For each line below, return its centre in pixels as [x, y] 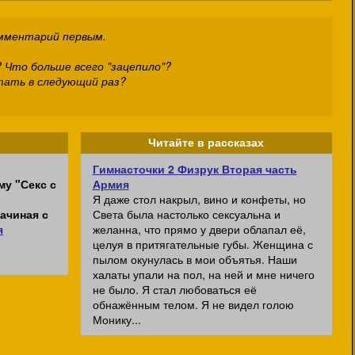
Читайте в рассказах [206, 143]
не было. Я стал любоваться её [174, 289]
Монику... [116, 319]
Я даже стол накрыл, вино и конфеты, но [199, 199]
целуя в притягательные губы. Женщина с [202, 244]
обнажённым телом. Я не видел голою [193, 304]
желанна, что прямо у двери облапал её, [199, 229]
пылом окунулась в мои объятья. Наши [195, 259]
